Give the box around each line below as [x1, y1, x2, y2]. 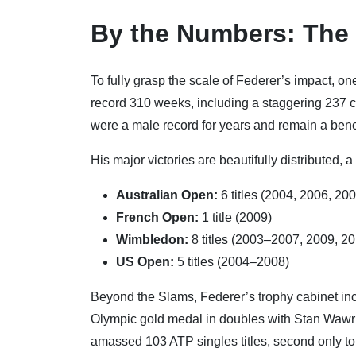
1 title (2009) [199, 210, 272, 224]
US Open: [116, 254, 174, 269]
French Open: [116, 210, 199, 224]
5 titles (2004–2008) [174, 254, 289, 269]
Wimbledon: [116, 232, 188, 246]
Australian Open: [116, 188, 218, 202]
